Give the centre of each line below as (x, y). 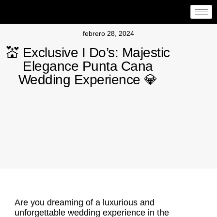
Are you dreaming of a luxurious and (85, 202)
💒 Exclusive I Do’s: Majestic (88, 53)
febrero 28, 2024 (108, 33)
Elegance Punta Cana (88, 66)
